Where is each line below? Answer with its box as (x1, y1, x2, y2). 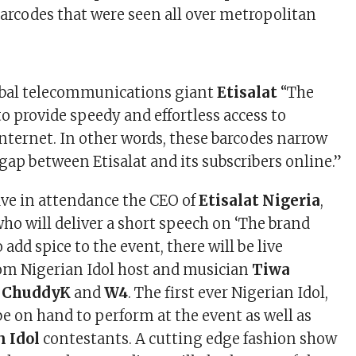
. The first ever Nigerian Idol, (128, 284, 329, 302)
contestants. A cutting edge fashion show (40, 330, 338, 348)
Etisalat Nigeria (199, 192, 321, 210)
